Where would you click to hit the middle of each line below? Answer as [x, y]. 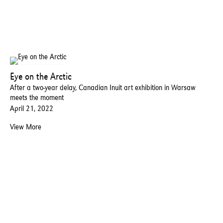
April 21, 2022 [32, 109]
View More [26, 127]
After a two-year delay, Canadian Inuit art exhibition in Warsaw [103, 88]
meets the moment [37, 98]
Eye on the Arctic [41, 76]
